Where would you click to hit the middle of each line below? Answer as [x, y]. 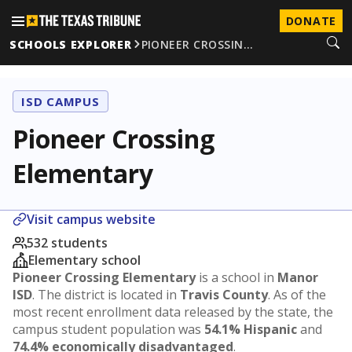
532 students [67, 243]
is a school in [236, 277]
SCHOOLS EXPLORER [71, 44]
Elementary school [84, 260]
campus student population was [108, 329]
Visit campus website [91, 219]
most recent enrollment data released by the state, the [173, 312]
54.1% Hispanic [251, 329]
